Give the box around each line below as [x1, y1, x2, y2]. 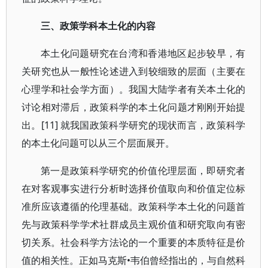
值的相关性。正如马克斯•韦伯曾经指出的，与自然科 [22, 254, 246, 267]
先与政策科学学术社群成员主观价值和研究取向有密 [22, 218, 246, 231]
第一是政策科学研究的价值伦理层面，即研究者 [41, 164, 246, 177]
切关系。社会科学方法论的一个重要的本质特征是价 [22, 236, 246, 249]
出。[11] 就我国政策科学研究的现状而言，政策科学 [22, 118, 246, 132]
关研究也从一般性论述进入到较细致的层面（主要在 [22, 65, 246, 78]
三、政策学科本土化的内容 [41, 19, 156, 32]
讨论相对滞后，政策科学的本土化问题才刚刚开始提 [22, 100, 246, 114]
